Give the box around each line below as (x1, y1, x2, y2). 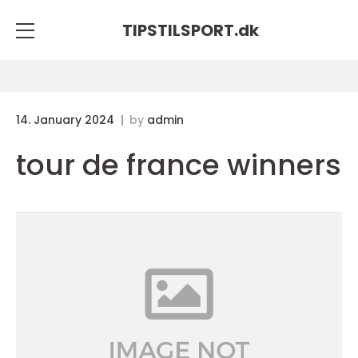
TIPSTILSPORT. (121, 18, 238, 42)
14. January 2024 (16, 112, 117, 128)
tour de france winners (16, 145, 341, 185)
